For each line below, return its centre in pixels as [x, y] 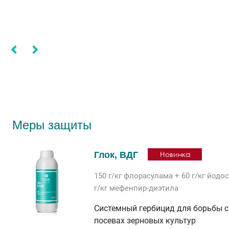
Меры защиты [52, 125]
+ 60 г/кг [190, 176]
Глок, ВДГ [116, 155]
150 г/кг [109, 176]
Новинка [175, 154]
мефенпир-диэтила [144, 188]
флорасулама [148, 176]
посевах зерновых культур [145, 221]
